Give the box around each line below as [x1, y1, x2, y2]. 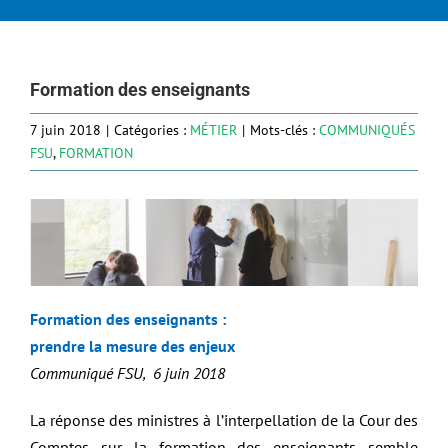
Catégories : [114, 121, 190, 140]
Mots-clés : [250, 121, 319, 140]
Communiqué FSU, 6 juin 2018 [30, 363, 225, 384]
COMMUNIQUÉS [319, 121, 415, 140]
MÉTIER [190, 121, 237, 140]
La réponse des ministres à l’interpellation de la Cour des [30, 410, 418, 431]
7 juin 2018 [30, 121, 101, 140]
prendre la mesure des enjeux [30, 336, 235, 357]
